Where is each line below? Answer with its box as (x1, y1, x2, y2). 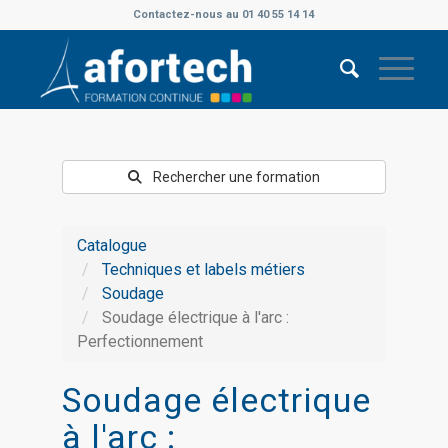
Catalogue (77, 236, 148, 255)
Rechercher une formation (152, 169, 320, 185)
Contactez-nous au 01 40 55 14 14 (133, 8, 315, 21)
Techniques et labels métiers (102, 260, 306, 279)
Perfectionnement (77, 332, 204, 351)
